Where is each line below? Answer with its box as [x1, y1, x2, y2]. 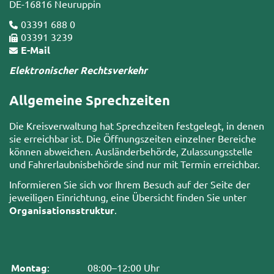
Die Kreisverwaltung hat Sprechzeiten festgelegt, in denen [9, 119, 264, 131]
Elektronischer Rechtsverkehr [9, 64, 147, 77]
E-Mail [21, 43, 50, 57]
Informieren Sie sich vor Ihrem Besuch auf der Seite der [9, 177, 250, 190]
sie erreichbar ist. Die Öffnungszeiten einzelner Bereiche [9, 131, 256, 144]
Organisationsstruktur [9, 203, 114, 217]
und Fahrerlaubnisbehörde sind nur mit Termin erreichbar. [9, 157, 260, 170]
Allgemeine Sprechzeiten [9, 92, 170, 109]
